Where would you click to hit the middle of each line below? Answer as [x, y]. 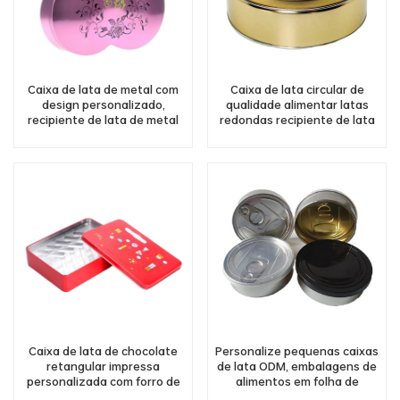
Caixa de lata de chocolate [103, 350]
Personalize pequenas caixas [297, 350]
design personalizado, [103, 105]
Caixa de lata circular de [297, 90]
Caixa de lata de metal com [103, 90]
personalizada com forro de [103, 381]
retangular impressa [103, 366]
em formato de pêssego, [103, 135]
